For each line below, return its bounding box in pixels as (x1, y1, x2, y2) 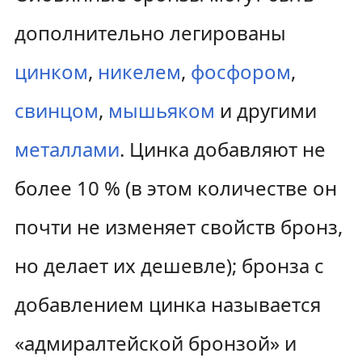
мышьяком (107, 97, 215, 124)
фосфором (190, 58, 291, 85)
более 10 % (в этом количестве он (14, 175, 337, 201)
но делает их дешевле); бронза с (14, 252, 324, 279)
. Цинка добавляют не (119, 136, 326, 162)
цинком (14, 58, 88, 85)
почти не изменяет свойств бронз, (14, 213, 343, 240)
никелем (97, 58, 181, 85)
